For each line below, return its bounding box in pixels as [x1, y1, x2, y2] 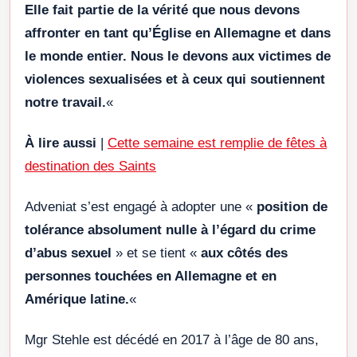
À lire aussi [25, 135, 96, 151]
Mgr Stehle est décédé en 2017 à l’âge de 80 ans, [25, 331, 319, 347]
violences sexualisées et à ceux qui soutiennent [25, 71, 325, 87]
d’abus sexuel [25, 245, 112, 261]
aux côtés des [201, 245, 288, 261]
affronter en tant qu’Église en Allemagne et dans [25, 25, 331, 41]
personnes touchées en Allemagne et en [25, 268, 277, 284]
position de [257, 198, 328, 214]
